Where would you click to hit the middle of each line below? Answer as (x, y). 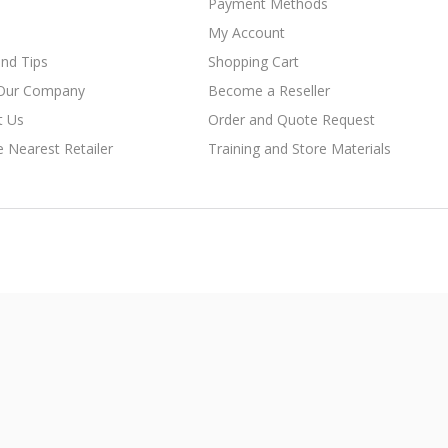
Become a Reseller (269, 91)
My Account (246, 33)
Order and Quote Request (291, 120)
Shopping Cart (253, 62)
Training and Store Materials (299, 149)
